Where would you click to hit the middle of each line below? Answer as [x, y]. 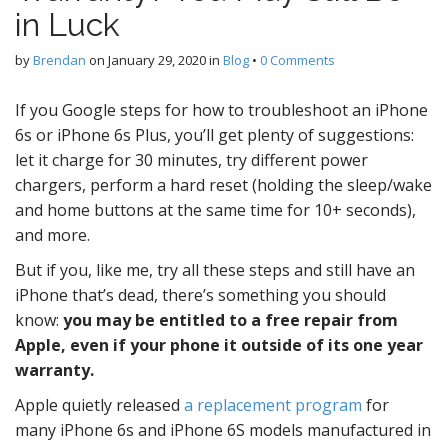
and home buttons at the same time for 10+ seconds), [215, 210]
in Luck [67, 24]
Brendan [59, 60]
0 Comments [297, 60]
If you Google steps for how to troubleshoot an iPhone [221, 110]
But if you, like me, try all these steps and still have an [215, 270]
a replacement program [273, 405]
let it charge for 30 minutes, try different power [191, 160]
